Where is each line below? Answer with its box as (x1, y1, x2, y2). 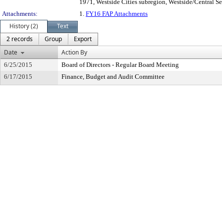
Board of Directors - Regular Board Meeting (61, 61, 179, 68)
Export (74, 35, 92, 43)
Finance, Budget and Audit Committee (61, 73, 165, 80)
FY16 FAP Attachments (86, 10, 148, 17)
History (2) (9, 22, 38, 30)
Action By (61, 48, 87, 56)
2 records (6, 35, 33, 43)
